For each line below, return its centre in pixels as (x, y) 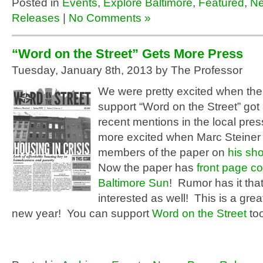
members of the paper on (163, 152)
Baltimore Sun (134, 183)
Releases (36, 18)
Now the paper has (147, 168)
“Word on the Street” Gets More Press (127, 54)
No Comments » (110, 18)
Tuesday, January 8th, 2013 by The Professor (127, 70)
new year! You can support (82, 213)
